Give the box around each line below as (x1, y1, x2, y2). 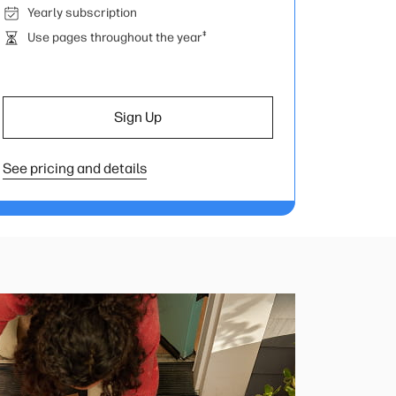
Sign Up (114, 109, 162, 126)
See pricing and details (3, 160, 147, 177)
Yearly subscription (27, 5, 137, 20)
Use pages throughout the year (27, 30, 202, 45)
